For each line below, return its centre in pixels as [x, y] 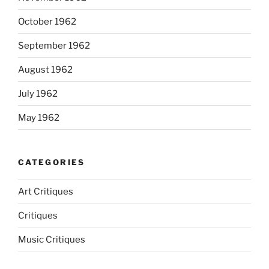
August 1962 [45, 69]
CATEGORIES [52, 162]
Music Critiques [52, 240]
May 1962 [39, 117]
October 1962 [47, 21]
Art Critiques [46, 192]
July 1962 [38, 93]
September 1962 [54, 45]
